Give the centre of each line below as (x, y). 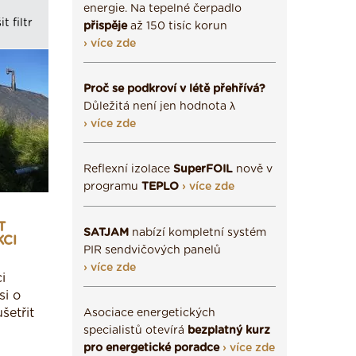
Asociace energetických (149, 313)
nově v (253, 169)
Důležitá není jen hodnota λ (159, 106)
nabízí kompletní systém (197, 233)
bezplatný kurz (229, 331)
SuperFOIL (203, 169)
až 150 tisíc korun (177, 26)
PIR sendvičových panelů (152, 250)
